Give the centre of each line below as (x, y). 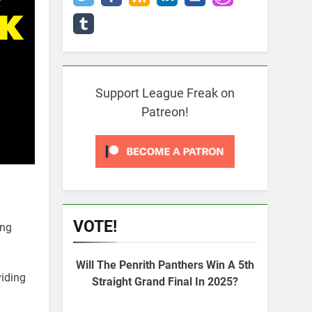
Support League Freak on (165, 93)
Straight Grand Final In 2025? (165, 282)
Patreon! (165, 112)
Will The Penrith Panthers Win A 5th (165, 265)
